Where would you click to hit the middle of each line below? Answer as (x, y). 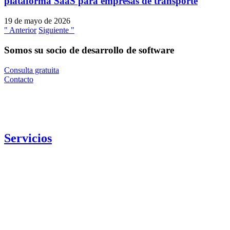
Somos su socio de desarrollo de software (89, 50)
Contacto (19, 79)
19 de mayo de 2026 (37, 21)
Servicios (28, 138)
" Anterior (20, 30)
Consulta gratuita (32, 70)
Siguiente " (56, 30)
